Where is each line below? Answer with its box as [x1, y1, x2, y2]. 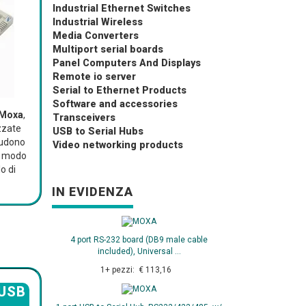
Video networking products [53, 139, 183, 151]
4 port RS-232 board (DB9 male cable [70, 235, 208, 245]
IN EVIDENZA [52, 184, 133, 199]
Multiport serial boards [53, 44, 163, 55]
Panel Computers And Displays [53, 57, 201, 69]
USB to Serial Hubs [53, 126, 143, 137]
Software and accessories [53, 98, 178, 110]
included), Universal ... [97, 247, 181, 257]
